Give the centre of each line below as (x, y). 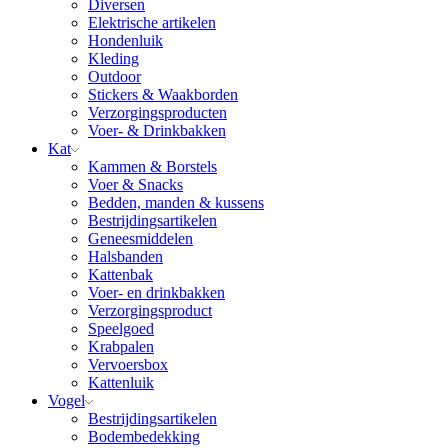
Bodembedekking (144, 437)
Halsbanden (125, 257)
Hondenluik (125, 41)
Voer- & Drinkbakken (157, 131)
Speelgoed (121, 329)
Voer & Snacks (135, 185)
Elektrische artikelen (152, 23)
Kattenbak (120, 275)
